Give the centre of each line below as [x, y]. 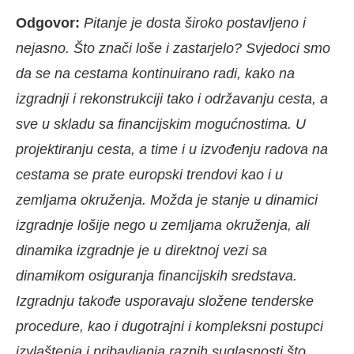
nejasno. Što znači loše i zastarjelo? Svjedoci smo [173, 49]
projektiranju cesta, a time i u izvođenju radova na [172, 150]
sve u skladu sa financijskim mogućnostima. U [161, 124]
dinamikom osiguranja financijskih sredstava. [156, 276]
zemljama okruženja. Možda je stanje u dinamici [167, 200]
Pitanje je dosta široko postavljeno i [195, 23]
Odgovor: [50, 23]
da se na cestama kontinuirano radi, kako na [155, 74]
